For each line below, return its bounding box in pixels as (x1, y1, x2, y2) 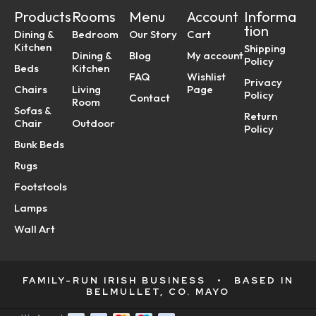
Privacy (244, 75, 283, 90)
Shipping (244, 42, 286, 56)
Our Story (129, 28, 178, 42)
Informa (244, 8, 297, 26)
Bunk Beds (14, 138, 64, 152)
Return (244, 109, 278, 123)
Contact (129, 91, 171, 105)
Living (71, 83, 101, 97)
